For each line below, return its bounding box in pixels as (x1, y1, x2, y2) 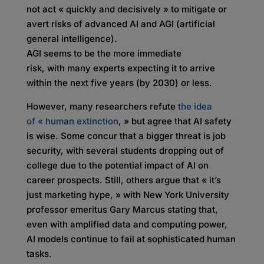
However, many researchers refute (26, 101, 178, 112)
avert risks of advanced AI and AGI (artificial (26, 18, 215, 29)
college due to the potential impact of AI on (26, 160, 209, 171)
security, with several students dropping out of (26, 145, 224, 156)
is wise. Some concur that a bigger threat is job (26, 130, 226, 141)
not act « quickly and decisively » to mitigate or (26, 4, 227, 15)
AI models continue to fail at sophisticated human (26, 233, 236, 245)
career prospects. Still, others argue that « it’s (26, 174, 221, 186)
